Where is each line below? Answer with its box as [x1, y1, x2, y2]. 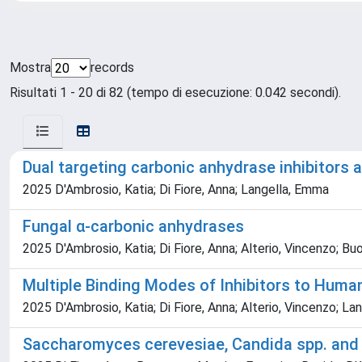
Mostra [10, 60, 51, 75]
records [90, 60, 134, 75]
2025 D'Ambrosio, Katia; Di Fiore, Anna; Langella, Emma [23, 182, 329, 197]
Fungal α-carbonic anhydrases [23, 217, 244, 236]
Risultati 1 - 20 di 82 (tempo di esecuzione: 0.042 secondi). [10, 85, 341, 100]
